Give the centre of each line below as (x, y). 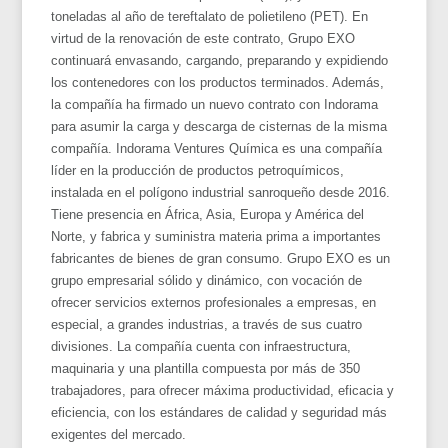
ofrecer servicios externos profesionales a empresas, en (214, 302)
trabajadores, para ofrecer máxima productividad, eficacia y (223, 390)
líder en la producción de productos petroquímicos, (198, 170)
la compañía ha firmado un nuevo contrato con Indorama (215, 104)
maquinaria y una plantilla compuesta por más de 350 (206, 368)
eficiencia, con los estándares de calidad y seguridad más (219, 412)
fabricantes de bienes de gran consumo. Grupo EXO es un (221, 258)
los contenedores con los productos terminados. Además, (218, 82)
